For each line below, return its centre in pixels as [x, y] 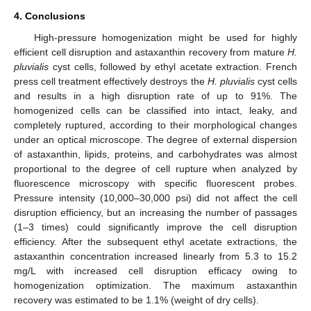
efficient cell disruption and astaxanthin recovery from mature [151, 52]
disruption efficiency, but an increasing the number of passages [155, 212]
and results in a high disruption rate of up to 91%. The [155, 95]
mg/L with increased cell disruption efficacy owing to [155, 270]
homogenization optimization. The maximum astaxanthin [155, 285]
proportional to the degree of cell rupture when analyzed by [155, 168]
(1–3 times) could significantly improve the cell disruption [155, 227]
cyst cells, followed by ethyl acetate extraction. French [173, 66]
